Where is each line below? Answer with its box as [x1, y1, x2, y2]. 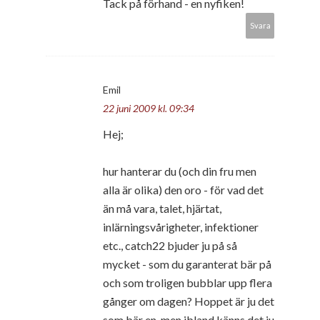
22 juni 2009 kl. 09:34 [103, 101, 194, 114]
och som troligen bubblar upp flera [103, 275, 272, 289]
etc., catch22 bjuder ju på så [103, 238, 237, 252]
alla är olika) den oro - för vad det [103, 182, 264, 196]
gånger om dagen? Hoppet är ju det [103, 294, 274, 308]
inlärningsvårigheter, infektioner [103, 219, 259, 234]
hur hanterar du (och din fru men [103, 164, 256, 178]
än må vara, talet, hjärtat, [103, 201, 221, 215]
